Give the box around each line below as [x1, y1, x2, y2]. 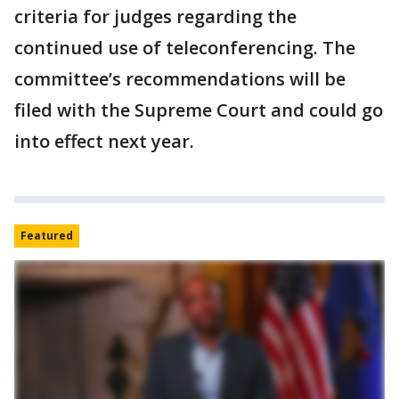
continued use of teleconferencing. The [14, 36, 355, 60]
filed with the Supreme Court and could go [14, 98, 383, 122]
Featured [20, 228, 73, 243]
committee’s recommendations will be [14, 67, 346, 91]
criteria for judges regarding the [14, 4, 297, 28]
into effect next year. [14, 129, 194, 153]
